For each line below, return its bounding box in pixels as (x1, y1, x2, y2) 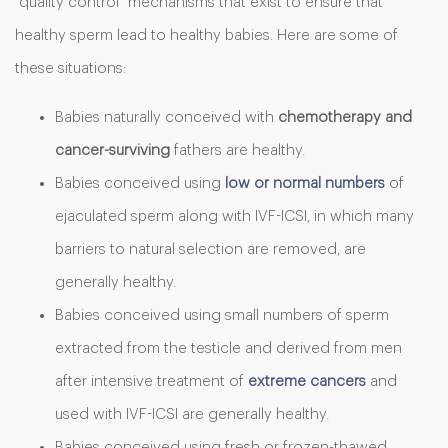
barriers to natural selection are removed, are (55, 242, 366, 257)
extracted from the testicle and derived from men (55, 341, 402, 356)
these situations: (15, 61, 127, 76)
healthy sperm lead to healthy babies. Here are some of (15, 28, 398, 43)
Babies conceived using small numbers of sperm (55, 308, 389, 323)
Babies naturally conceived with (55, 110, 278, 125)
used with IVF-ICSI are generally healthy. (55, 407, 329, 422)
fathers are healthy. (170, 143, 305, 158)
